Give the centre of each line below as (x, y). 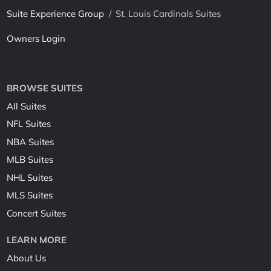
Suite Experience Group (56, 14)
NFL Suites (29, 124)
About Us (27, 258)
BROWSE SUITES (45, 88)
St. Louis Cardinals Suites (168, 14)
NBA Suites (31, 142)
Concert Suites (37, 213)
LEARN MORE (37, 240)
